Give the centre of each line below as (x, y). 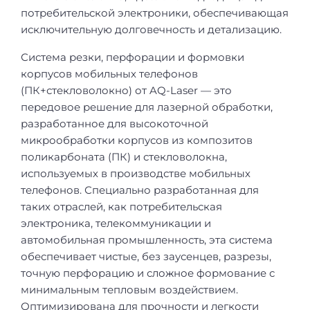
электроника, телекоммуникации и (116, 224)
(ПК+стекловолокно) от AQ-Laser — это (126, 91)
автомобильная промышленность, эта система (147, 240)
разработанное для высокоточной (115, 124)
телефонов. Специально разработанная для (140, 190)
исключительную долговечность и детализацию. (151, 29)
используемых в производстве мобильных (136, 174)
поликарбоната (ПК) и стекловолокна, (124, 157)
